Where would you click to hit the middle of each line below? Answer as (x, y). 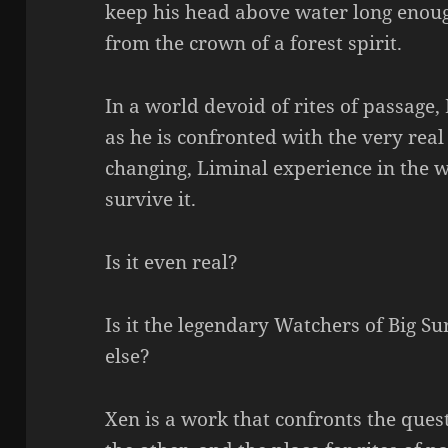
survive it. (151, 199)
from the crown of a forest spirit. (254, 43)
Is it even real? (172, 262)
